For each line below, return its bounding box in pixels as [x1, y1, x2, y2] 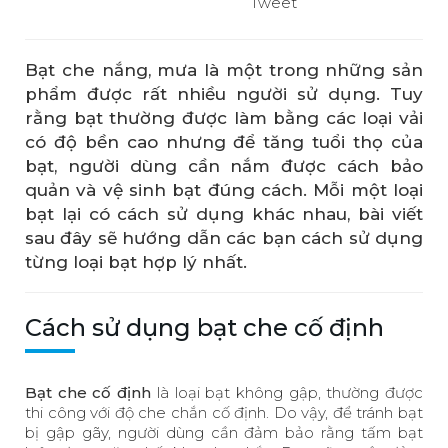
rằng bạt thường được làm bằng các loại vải [25, 107, 423, 128]
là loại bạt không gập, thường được [151, 382, 424, 402]
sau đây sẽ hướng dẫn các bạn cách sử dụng [25, 227, 423, 248]
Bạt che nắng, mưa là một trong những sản [25, 59, 423, 80]
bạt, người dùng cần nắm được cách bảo [25, 155, 423, 176]
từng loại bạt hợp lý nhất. [25, 251, 247, 272]
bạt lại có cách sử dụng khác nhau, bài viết [25, 203, 423, 224]
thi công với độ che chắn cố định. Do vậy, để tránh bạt [25, 402, 423, 422]
